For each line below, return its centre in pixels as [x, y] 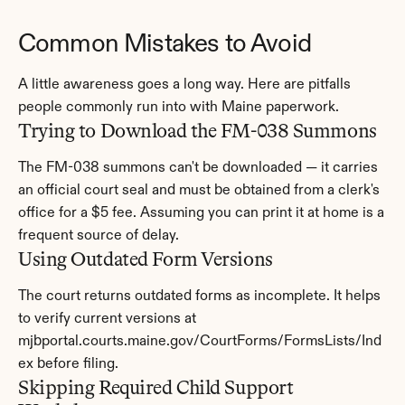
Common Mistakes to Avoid [165, 44]
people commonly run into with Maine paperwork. [179, 108]
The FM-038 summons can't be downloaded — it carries [198, 168]
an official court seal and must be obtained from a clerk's [199, 191]
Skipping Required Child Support [156, 387]
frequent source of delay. [99, 236]
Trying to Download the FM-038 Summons [198, 131]
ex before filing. [68, 364]
